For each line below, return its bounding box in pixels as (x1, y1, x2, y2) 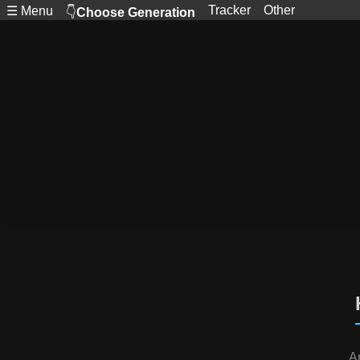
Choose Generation (76, 6, 195, 19)
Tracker (208, 3, 251, 17)
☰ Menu (6, 4, 53, 18)
